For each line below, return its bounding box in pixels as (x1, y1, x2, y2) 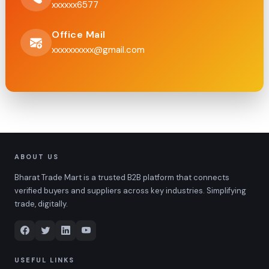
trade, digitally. (14, 199, 68, 210)
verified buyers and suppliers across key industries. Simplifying (14, 186, 246, 196)
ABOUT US (14, 153, 59, 162)
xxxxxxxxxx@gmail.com (52, 44, 145, 56)
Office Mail (52, 28, 106, 41)
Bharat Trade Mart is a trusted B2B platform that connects (14, 172, 229, 183)
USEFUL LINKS (14, 256, 74, 265)
